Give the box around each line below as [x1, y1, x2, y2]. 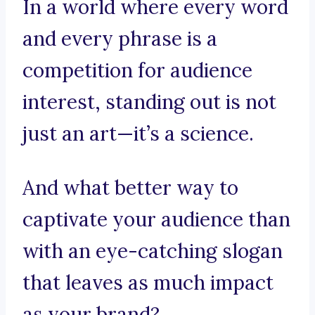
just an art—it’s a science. [22, 121, 254, 147]
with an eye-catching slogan [22, 238, 283, 264]
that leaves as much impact [22, 270, 274, 296]
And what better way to [22, 175, 238, 201]
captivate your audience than [22, 207, 290, 233]
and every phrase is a [22, 26, 217, 52]
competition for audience [22, 58, 252, 84]
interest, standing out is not [22, 89, 276, 115]
